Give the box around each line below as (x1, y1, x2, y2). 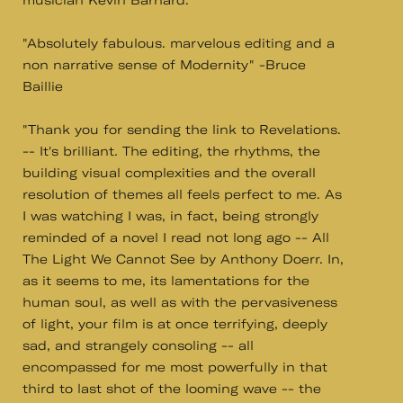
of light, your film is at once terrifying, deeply (22, 316, 327, 332)
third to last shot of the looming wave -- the (22, 381, 321, 397)
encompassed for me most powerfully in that (22, 359, 327, 375)
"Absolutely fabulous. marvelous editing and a (22, 35, 335, 51)
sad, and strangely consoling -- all (22, 337, 254, 354)
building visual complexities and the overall (22, 165, 316, 181)
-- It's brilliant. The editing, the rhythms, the (22, 143, 320, 159)
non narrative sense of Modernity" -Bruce (22, 57, 306, 73)
